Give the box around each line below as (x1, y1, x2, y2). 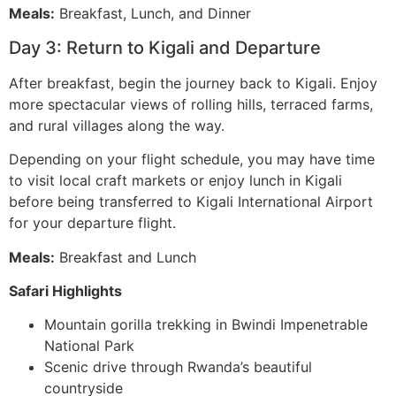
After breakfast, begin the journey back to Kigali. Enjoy (9, 73, 377, 92)
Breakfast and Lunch (55, 247, 196, 266)
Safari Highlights (9, 281, 122, 300)
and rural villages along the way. (9, 116, 225, 134)
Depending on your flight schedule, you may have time (9, 150, 375, 169)
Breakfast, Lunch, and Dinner (55, 4, 251, 23)
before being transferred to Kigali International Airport (9, 193, 373, 211)
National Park (44, 337, 134, 355)
